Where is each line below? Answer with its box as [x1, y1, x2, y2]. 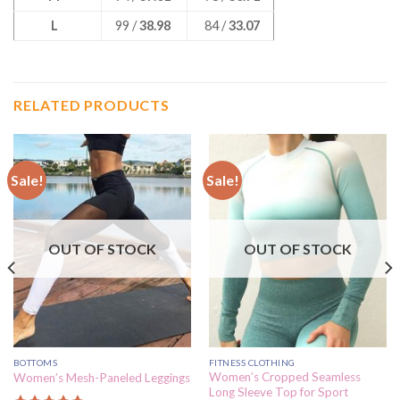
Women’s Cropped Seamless [208, 370, 361, 385]
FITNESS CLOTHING [208, 356, 296, 368]
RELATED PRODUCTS [13, 96, 170, 114]
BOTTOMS [12, 356, 58, 368]
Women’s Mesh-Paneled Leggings [12, 370, 190, 385]
